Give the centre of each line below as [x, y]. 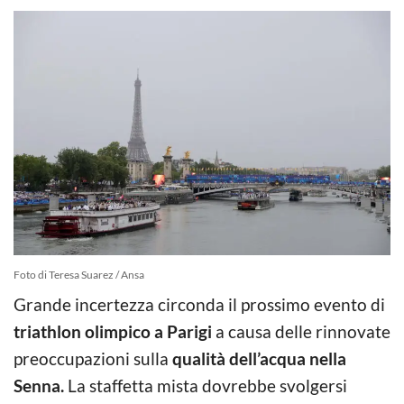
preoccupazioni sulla [93, 358]
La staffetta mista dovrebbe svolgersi [206, 385]
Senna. [39, 385]
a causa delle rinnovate [301, 331]
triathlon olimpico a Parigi [113, 331]
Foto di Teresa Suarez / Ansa [79, 274]
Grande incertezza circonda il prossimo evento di [199, 304]
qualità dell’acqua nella [259, 358]
